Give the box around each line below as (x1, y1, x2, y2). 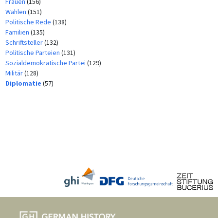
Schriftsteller (5, 37, 44, 47)
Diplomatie (5, 78, 43, 88)
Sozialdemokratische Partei (5, 58, 87, 67)
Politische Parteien (5, 48, 61, 57)
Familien (5, 27, 31, 36)
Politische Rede (5, 17, 53, 26)
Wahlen (5, 7, 28, 16)
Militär (5, 68, 24, 77)
